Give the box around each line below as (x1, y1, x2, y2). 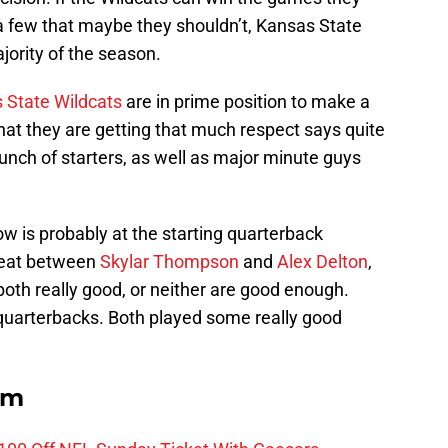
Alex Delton (277, 251, 368, 273)
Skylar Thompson (100, 251, 239, 273)
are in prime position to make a (126, 91, 370, 113)
